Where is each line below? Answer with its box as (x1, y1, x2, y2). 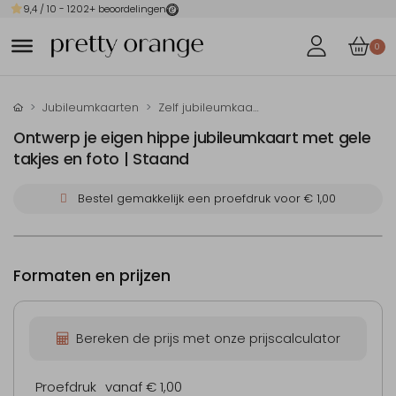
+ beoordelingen (89, 2, 166, 16)
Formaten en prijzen (13, 265, 171, 286)
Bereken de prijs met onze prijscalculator (75, 329, 340, 347)
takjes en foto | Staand (13, 148, 189, 170)
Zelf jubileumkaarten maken (158, 100, 253, 115)
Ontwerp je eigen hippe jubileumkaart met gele (13, 127, 371, 148)
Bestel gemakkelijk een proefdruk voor (74, 190, 304, 207)
